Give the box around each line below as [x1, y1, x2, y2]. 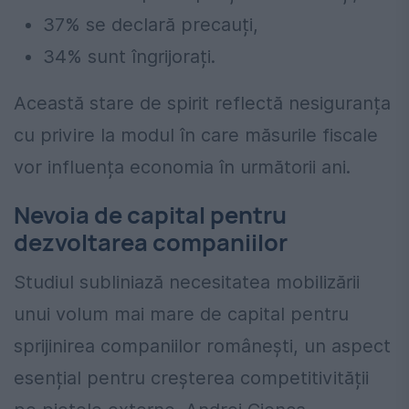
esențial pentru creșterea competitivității [14, 366, 369, 389]
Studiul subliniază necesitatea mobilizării [14, 270, 360, 293]
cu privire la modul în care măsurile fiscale [14, 123, 378, 146]
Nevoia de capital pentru [14, 198, 287, 231]
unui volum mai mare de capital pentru [14, 302, 349, 325]
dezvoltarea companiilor [14, 225, 288, 258]
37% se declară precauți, [43, 13, 258, 36]
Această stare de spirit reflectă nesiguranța [14, 91, 391, 114]
